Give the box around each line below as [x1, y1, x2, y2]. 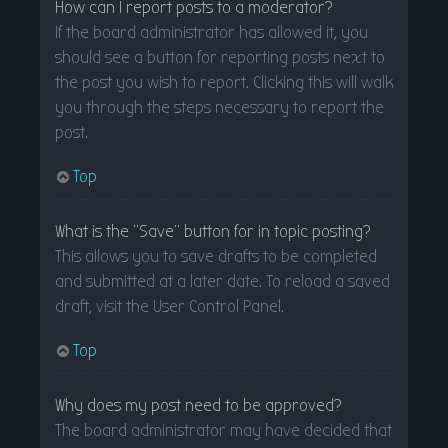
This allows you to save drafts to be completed [55, 245, 377, 267]
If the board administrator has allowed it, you [55, 21, 368, 43]
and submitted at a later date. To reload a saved [55, 270, 390, 292]
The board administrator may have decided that [55, 419, 392, 441]
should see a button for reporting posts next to [55, 46, 385, 68]
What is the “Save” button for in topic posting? [55, 220, 371, 242]
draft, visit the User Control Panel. [55, 295, 284, 317]
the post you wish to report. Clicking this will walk [55, 71, 393, 93]
